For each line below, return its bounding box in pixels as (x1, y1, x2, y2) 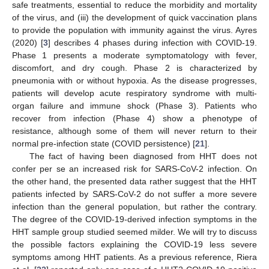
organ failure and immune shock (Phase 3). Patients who (12, 100, 257, 110)
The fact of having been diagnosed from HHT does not (29, 151, 257, 161)
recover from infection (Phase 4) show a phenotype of (12, 113, 257, 123)
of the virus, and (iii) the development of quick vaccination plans (12, 12, 257, 22)
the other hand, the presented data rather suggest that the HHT (12, 176, 257, 186)
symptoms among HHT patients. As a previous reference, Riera (12, 252, 257, 262)
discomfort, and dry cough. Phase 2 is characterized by (12, 62, 257, 73)
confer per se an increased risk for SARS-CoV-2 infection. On (12, 163, 257, 174)
